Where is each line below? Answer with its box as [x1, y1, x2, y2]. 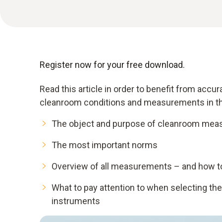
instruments [52, 196, 100, 206]
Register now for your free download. [40, 59, 185, 70]
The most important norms [52, 140, 158, 150]
